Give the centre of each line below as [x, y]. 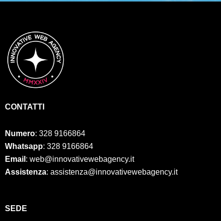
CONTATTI [25, 107]
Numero [20, 133]
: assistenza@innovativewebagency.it [112, 172]
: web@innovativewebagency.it [80, 159]
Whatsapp [24, 146]
